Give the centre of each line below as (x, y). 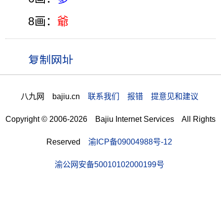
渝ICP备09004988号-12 (130, 142)
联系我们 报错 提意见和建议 (143, 96)
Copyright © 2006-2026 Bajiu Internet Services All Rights (110, 119)
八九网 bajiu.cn (54, 96)
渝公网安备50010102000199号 (109, 165)
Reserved (67, 142)
